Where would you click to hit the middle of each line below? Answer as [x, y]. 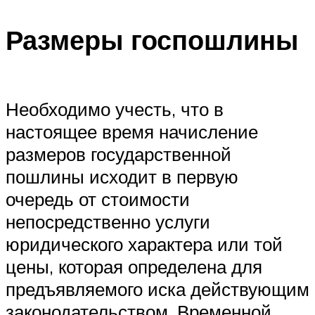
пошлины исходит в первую [122, 176]
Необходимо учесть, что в [115, 109]
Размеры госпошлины [152, 40]
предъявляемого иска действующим [157, 289]
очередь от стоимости [98, 199]
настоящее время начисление [132, 131]
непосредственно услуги [108, 221]
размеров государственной [118, 154]
